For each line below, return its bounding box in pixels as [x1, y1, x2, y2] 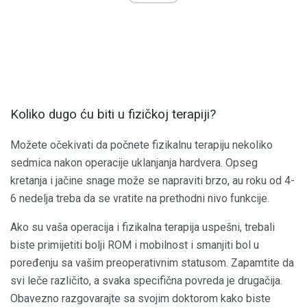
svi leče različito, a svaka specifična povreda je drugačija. [10, 273, 282, 287]
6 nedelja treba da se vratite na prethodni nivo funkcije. [10, 191, 269, 205]
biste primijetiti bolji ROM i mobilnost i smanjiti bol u [10, 238, 259, 251]
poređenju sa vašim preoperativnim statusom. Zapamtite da [10, 256, 294, 269]
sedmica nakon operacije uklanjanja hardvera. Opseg [10, 156, 258, 169]
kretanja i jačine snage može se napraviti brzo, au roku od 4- [10, 173, 295, 187]
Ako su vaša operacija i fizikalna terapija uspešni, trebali [10, 220, 275, 234]
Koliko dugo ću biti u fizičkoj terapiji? [10, 107, 216, 122]
